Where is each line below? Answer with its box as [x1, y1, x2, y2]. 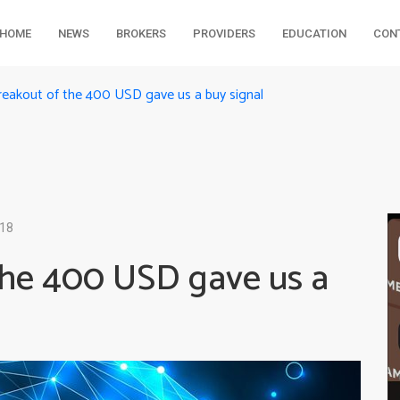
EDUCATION [281, 27, 346, 40]
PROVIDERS [192, 27, 255, 40]
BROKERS [115, 27, 166, 40]
